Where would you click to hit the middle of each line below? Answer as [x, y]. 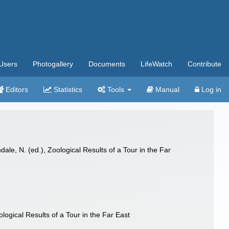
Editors [16, 89]
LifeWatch [156, 64]
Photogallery [53, 64]
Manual [166, 89]
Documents [107, 64]
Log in [210, 89]
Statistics [67, 89]
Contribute [204, 64]
